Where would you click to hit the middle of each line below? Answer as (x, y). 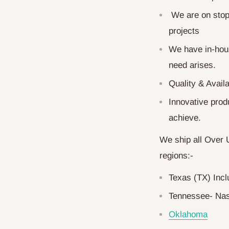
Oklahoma (188, 214)
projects (184, 31)
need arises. (192, 65)
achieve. (185, 118)
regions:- (176, 155)
